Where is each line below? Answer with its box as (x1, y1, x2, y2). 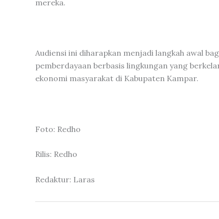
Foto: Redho (35, 124, 81, 134)
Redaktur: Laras (35, 174, 95, 184)
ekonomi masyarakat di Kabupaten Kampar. (35, 73, 198, 84)
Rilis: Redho (35, 149, 77, 159)
